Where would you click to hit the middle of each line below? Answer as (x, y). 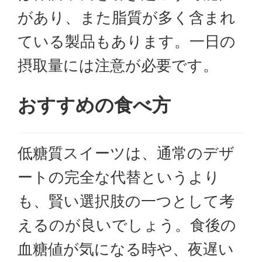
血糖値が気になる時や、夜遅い (126, 249)
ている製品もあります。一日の (127, 41)
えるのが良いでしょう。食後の (127, 225)
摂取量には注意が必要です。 (118, 65)
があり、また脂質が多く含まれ (127, 17)
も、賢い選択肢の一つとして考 (126, 201)
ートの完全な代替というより (119, 177)
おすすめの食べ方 (94, 105)
